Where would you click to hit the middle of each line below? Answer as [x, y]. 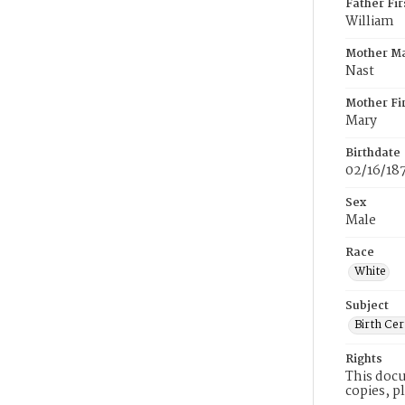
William [370, 22]
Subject [367, 306]
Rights [364, 359]
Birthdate [373, 153]
